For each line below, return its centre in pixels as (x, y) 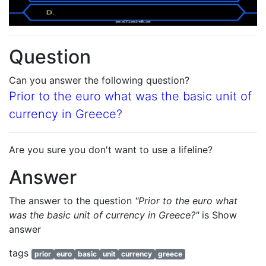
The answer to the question (72, 201)
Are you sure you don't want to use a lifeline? (111, 150)
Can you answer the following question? (99, 80)
